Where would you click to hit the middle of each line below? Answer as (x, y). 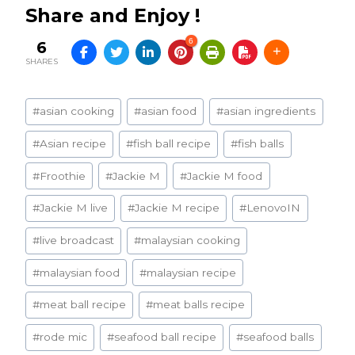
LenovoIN (274, 208)
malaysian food (80, 272)
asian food (169, 111)
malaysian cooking (191, 240)
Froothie (63, 176)
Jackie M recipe (177, 208)
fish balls (261, 144)
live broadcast (77, 240)
